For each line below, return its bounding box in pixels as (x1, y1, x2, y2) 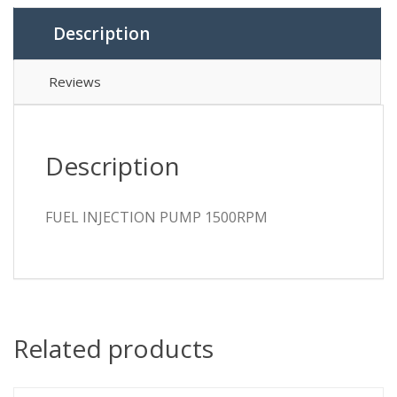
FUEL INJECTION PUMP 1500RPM (45, 207, 268, 228)
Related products (13, 331, 214, 366)
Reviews (49, 73, 101, 91)
